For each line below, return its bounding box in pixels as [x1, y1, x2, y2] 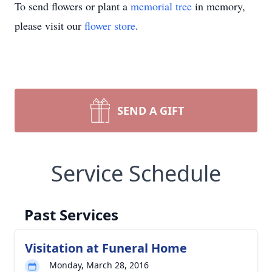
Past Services [24, 205, 118, 225]
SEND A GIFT [117, 103, 184, 118]
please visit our [15, 18, 84, 33]
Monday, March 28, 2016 [49, 259, 149, 271]
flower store [84, 18, 135, 33]
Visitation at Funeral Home [25, 240, 187, 256]
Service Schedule [51, 158, 221, 188]
